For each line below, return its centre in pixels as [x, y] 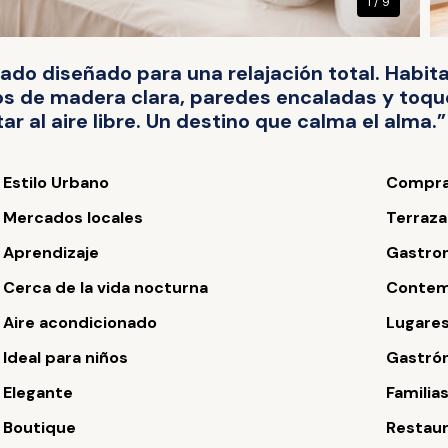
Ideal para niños [66, 357]
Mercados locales [73, 217]
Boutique [40, 427]
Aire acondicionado [80, 322]
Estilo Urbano [56, 182]
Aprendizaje [51, 252]
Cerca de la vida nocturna [106, 287]
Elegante [38, 392]
